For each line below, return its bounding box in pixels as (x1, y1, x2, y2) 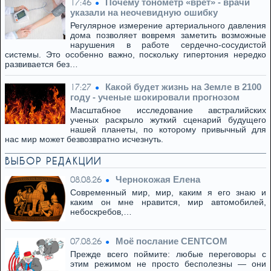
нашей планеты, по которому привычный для (70, 125, 266, 134)
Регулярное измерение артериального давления (70, 21, 266, 30)
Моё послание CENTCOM (116, 236, 227, 246)
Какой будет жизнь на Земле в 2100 (105, 82, 261, 92)
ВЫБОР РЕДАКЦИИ (5, 155, 102, 166)
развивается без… (5, 59, 78, 69)
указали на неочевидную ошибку (70, 7, 218, 18)
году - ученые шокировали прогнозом (70, 92, 240, 102)
